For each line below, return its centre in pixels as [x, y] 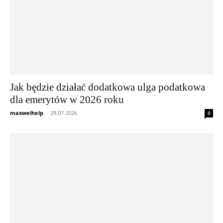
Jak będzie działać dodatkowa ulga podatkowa [108, 87]
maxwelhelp [27, 113]
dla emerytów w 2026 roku [67, 100]
